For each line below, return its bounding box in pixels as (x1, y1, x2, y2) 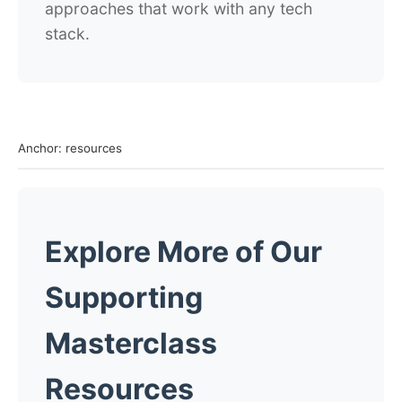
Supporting (45, 279, 203, 315)
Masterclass (45, 325, 217, 361)
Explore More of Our (45, 233, 322, 269)
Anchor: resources (18, 140, 122, 155)
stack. (45, 23, 90, 43)
